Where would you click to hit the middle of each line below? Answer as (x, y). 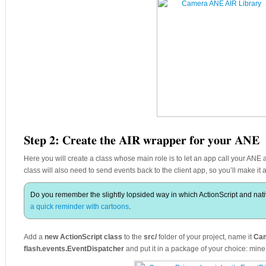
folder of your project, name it (205, 237)
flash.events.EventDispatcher (74, 249)
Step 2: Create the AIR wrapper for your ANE (142, 141)
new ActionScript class (84, 237)
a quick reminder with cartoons (80, 207)
